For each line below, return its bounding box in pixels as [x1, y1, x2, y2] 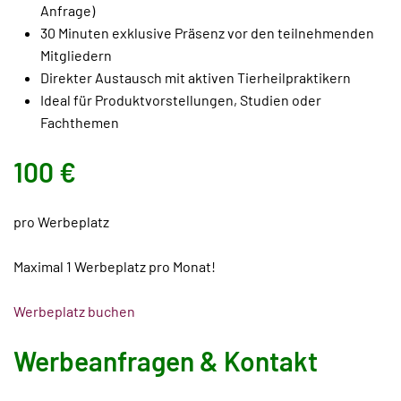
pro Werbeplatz [13, 213, 109, 230]
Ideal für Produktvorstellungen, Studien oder [40, 91, 321, 108]
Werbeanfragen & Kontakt [13, 345, 318, 377]
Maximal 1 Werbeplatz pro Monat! [13, 258, 216, 275]
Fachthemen [40, 114, 119, 131]
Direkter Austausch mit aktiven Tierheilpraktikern [40, 69, 351, 86]
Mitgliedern [40, 47, 112, 64]
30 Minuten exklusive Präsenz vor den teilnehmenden [40, 24, 374, 41]
